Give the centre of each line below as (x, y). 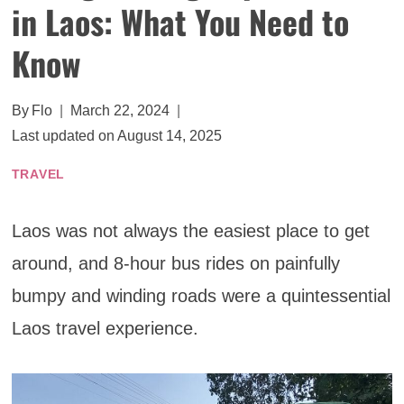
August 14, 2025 (169, 136)
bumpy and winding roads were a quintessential (201, 296)
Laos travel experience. (105, 329)
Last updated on (63, 136)
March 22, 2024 (119, 111)
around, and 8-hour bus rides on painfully (175, 264)
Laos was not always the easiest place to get (190, 231)
